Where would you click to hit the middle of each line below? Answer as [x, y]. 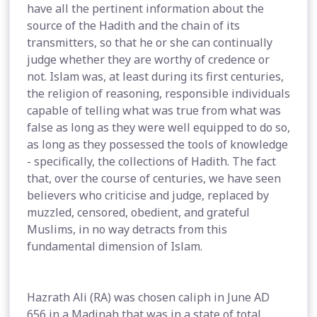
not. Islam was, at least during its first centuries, [155, 76]
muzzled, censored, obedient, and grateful [138, 212]
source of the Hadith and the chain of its [133, 25]
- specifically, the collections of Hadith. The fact [151, 161]
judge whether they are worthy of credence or [148, 59]
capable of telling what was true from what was [154, 110]
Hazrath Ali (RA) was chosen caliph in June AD [148, 297]
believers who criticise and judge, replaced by [148, 195]
